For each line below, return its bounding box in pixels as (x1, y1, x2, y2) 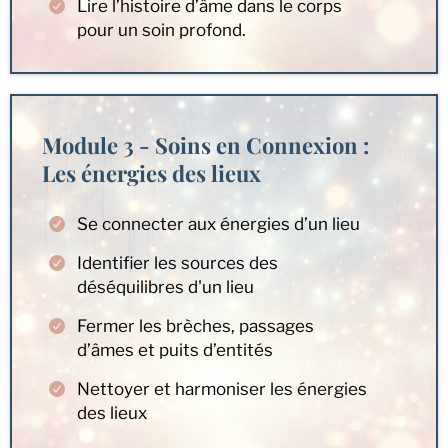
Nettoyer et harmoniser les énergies (77, 378, 367, 399)
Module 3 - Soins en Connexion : (42, 129, 369, 160)
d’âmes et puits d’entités (77, 339, 273, 360)
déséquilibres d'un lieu (77, 276, 254, 297)
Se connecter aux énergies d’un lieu (77, 213, 360, 234)
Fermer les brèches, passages (77, 315, 314, 336)
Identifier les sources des (77, 252, 278, 273)
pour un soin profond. (77, 19, 246, 40)
